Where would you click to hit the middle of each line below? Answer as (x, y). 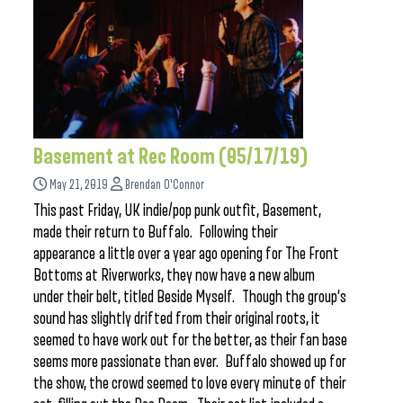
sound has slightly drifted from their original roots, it (177, 318)
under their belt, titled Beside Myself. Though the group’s (190, 297)
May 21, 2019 (79, 185)
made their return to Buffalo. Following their (156, 232)
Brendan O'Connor (165, 185)
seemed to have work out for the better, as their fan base (190, 340)
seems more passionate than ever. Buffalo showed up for (190, 362)
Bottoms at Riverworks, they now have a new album (174, 275)
